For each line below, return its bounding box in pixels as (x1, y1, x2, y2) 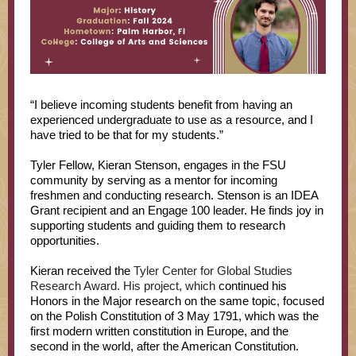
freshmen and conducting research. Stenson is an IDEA (30, 188, 318, 202)
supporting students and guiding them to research (30, 219, 285, 232)
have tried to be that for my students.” (30, 128, 223, 141)
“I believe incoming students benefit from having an (30, 98, 292, 111)
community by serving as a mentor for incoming (30, 173, 277, 187)
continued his (219, 279, 287, 292)
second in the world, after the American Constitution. (30, 339, 302, 353)
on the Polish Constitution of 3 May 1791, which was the (30, 309, 319, 323)
